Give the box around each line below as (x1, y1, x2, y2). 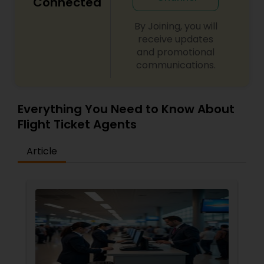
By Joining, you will (134, 19, 217, 33)
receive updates (138, 32, 214, 46)
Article (27, 144, 57, 158)
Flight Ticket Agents (18, 116, 137, 133)
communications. (136, 58, 216, 72)
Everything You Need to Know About (18, 101, 235, 117)
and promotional (137, 45, 215, 59)
